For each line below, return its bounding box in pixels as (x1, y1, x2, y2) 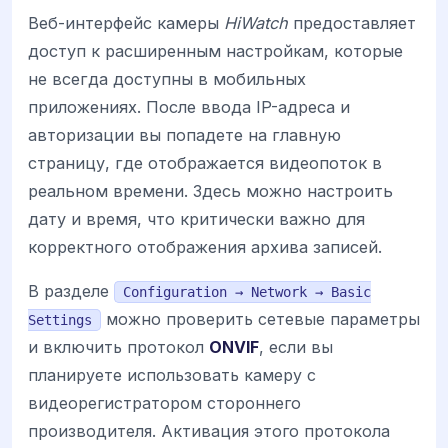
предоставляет (288, 12, 416, 33)
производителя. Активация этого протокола (28, 421, 390, 442)
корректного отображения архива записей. (28, 236, 382, 257)
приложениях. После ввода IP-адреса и (28, 96, 350, 117)
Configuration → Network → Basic (123, 284, 371, 301)
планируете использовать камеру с (28, 365, 316, 386)
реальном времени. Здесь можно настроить (28, 180, 393, 201)
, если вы (259, 337, 333, 358)
